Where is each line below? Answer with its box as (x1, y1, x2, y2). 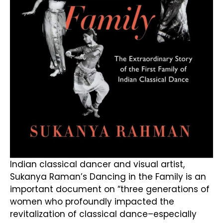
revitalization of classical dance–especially (10, 208, 197, 221)
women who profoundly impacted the (10, 196, 174, 208)
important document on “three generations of (10, 183, 210, 196)
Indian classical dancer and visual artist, (10, 158, 185, 171)
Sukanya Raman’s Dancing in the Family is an (10, 171, 206, 183)
